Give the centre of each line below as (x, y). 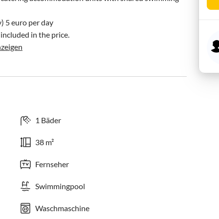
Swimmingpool (60, 186)
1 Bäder (48, 120)
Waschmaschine (63, 208)
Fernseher (52, 164)
